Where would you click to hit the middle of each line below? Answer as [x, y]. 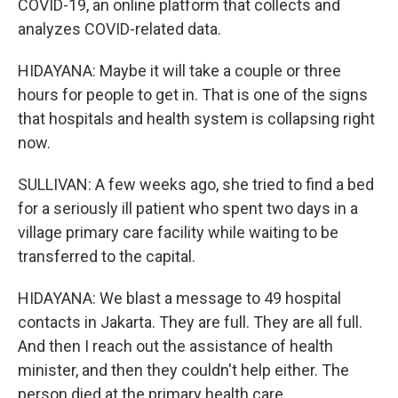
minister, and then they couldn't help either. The [183, 370]
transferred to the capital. [107, 257]
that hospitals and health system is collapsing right [196, 119]
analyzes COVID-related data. [119, 29]
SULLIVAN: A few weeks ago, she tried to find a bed [196, 185]
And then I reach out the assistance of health [175, 346]
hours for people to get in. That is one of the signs [193, 95]
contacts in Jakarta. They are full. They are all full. [190, 322]
